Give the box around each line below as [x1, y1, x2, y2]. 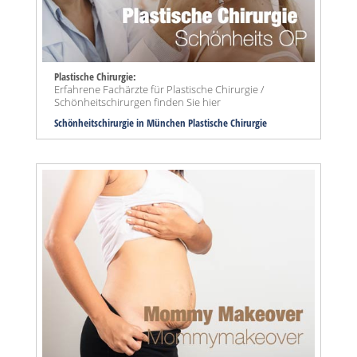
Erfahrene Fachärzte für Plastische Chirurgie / [54, 82, 264, 97]
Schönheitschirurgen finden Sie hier [54, 95, 221, 110]
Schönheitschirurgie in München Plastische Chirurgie [54, 116, 267, 131]
